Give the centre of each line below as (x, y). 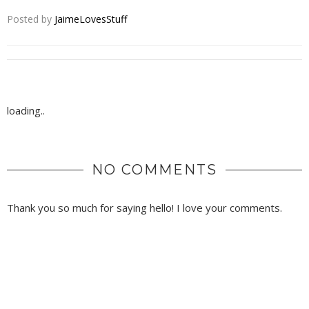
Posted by (31, 19)
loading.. (26, 110)
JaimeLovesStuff (91, 19)
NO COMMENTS (154, 170)
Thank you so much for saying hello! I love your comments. (144, 208)
